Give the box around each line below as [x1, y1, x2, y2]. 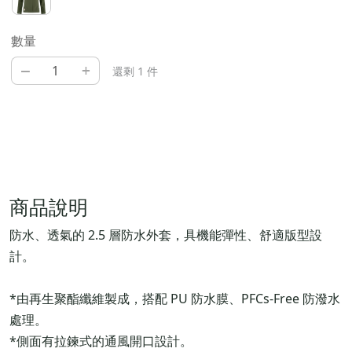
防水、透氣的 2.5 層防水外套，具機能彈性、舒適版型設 [9, 226, 322, 244]
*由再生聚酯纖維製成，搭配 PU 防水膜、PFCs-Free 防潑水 [9, 290, 340, 308]
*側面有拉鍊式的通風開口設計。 [9, 332, 192, 350]
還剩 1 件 [112, 64, 159, 79]
